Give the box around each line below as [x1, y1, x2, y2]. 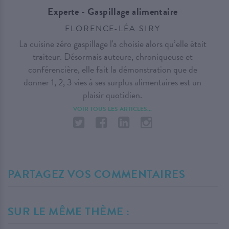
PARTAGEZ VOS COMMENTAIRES [8, 166, 185, 183]
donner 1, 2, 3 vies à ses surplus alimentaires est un [24, 75, 202, 89]
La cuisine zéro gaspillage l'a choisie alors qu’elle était [18, 37, 207, 51]
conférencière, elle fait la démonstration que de [28, 62, 197, 77]
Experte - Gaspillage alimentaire [48, 4, 178, 19]
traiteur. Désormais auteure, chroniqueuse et [32, 50, 193, 64]
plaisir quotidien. [83, 88, 143, 102]
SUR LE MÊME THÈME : [8, 203, 130, 220]
